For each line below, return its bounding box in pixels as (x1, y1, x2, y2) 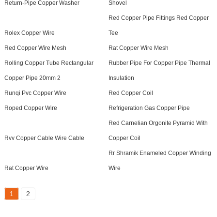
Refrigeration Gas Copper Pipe (108, 104, 190, 111)
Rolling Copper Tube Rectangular (4, 59, 93, 66)
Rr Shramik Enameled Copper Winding (108, 149, 211, 156)
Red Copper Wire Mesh (4, 44, 66, 51)
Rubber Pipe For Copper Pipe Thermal (108, 59, 210, 66)
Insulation (108, 74, 134, 81)
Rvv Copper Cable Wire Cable (4, 134, 84, 141)
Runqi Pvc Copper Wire (4, 89, 66, 96)
